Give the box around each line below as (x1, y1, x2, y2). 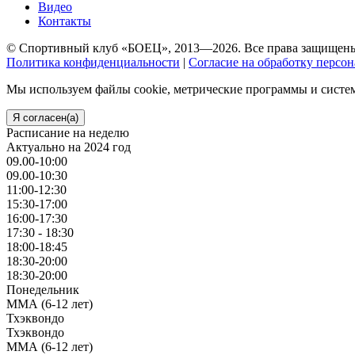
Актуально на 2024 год (6, 139, 131, 154)
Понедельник (6, 282, 79, 296)
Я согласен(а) (13, 111, 78, 124)
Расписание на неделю (6, 125, 129, 139)
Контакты (38, 13, 91, 28)
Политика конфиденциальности (6, 55, 180, 69)
